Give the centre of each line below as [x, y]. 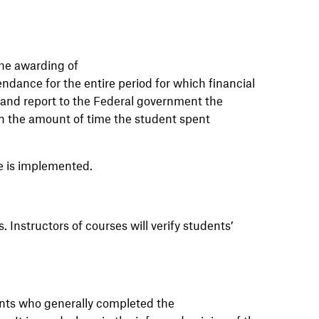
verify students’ [192, 225]
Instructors [39, 225]
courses [106, 225]
